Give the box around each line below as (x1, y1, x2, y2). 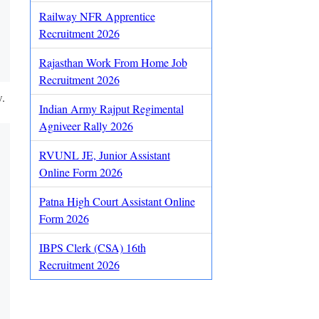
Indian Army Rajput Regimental (38, 101, 184, 116)
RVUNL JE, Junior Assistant (38, 147, 170, 162)
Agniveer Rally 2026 (38, 118, 133, 133)
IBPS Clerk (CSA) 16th (38, 240, 146, 255)
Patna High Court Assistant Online (38, 194, 195, 209)
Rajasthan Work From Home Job (38, 55, 187, 70)
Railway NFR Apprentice (38, 9, 155, 23)
